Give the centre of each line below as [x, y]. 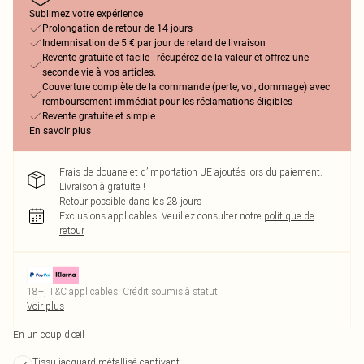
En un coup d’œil [49, 334]
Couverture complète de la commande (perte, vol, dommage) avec [186, 87]
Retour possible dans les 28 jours [130, 201]
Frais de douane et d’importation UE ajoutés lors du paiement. [191, 172]
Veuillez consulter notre [212, 216]
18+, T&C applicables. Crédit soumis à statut [122, 291]
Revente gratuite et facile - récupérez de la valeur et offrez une [175, 58]
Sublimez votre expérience [86, 14]
